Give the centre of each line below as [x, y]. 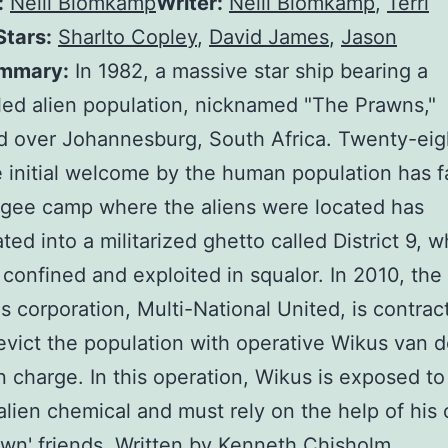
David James [269, 37]
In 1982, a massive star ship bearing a [248, 71]
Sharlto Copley [127, 37]
